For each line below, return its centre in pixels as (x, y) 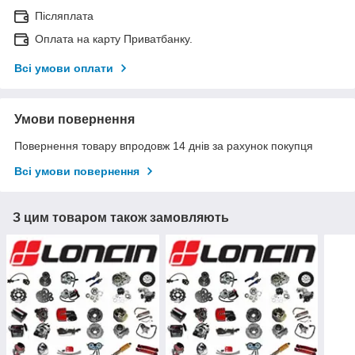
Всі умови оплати (64, 69)
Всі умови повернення (77, 172)
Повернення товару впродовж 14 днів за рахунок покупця (164, 146)
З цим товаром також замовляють (121, 218)
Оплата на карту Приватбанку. (114, 39)
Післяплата (64, 16)
